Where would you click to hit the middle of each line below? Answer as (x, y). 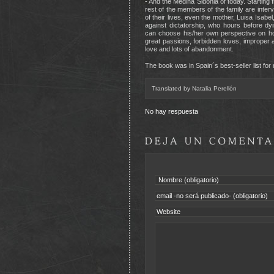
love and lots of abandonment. (189, 49)
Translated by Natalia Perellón (194, 89)
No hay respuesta (172, 112)
